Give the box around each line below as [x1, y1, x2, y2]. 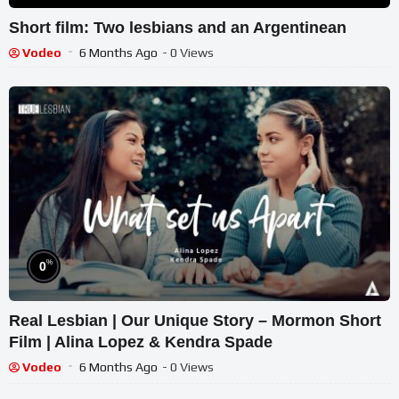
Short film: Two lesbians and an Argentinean [9, 18, 347, 37]
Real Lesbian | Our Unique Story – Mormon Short [9, 312, 381, 330]
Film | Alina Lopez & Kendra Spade [9, 333, 273, 352]
